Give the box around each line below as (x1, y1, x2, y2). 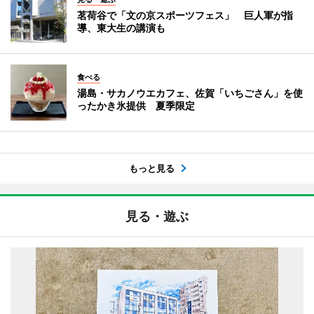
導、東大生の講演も (77, 21, 165, 34)
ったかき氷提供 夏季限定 (77, 99, 195, 111)
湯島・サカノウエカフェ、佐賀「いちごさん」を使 (77, 86, 303, 99)
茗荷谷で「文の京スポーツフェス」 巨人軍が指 (77, 8, 293, 21)
